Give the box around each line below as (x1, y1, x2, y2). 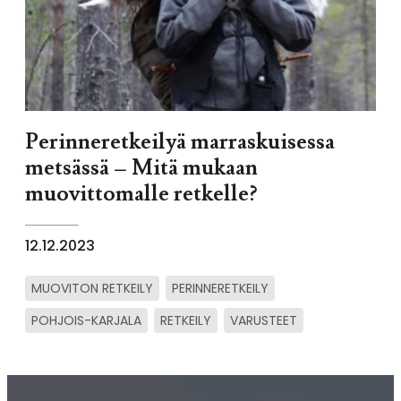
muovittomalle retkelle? (25, 180, 257, 208)
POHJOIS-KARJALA (31, 311, 141, 329)
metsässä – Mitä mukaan (25, 154, 258, 182)
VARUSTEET (230, 311, 297, 329)
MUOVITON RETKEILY (31, 279, 153, 297)
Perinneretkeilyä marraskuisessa (25, 128, 335, 156)
